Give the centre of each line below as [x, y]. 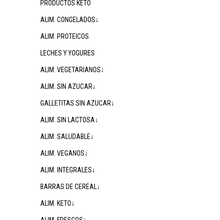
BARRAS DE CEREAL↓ [70, 187]
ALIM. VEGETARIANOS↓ [72, 70]
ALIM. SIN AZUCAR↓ [68, 86]
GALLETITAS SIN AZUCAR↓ [77, 103]
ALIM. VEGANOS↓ [64, 153]
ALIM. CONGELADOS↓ [69, 20]
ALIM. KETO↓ [57, 203]
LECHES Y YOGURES [68, 53]
